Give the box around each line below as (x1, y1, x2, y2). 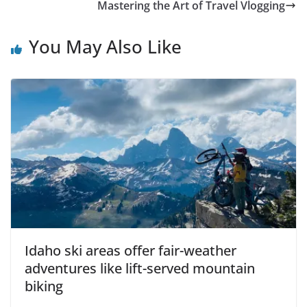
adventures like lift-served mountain (25, 259, 255, 278)
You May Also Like (29, 34, 182, 59)
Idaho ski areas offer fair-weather (25, 241, 236, 260)
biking (25, 277, 63, 296)
